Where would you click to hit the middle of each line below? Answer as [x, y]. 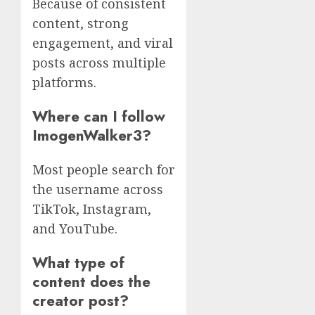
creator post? [81, 301]
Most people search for [104, 170]
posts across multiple [99, 63]
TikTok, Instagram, [92, 209]
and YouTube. [75, 229]
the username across [98, 189]
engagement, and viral [103, 43]
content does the [91, 282]
